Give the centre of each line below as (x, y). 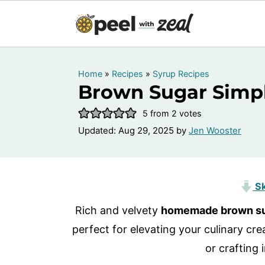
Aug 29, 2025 (146, 130)
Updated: (98, 130)
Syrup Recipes (181, 74)
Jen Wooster (215, 130)
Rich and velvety (118, 210)
